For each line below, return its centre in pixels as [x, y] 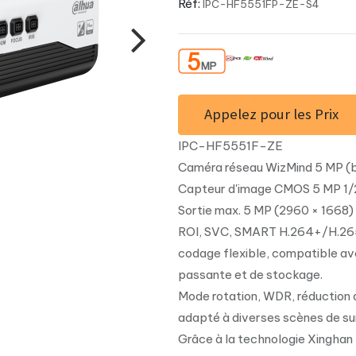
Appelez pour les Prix [271, 114]
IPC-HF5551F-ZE [230, 146]
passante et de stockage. [250, 275]
